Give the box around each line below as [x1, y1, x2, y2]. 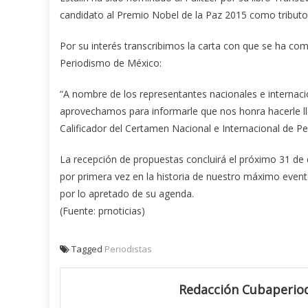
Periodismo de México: [60, 56, 162, 70]
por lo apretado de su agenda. [60, 187, 194, 201]
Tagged [71, 243, 104, 256]
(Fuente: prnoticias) [60, 204, 145, 218]
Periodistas [104, 243, 152, 256]
